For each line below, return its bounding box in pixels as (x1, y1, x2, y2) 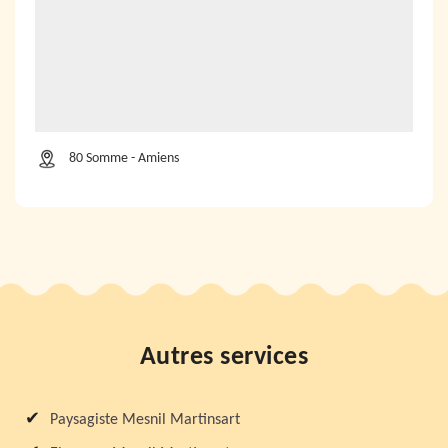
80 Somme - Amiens (69, 150, 179, 166)
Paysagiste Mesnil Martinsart (50, 411, 240, 428)
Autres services (139, 343, 309, 371)
